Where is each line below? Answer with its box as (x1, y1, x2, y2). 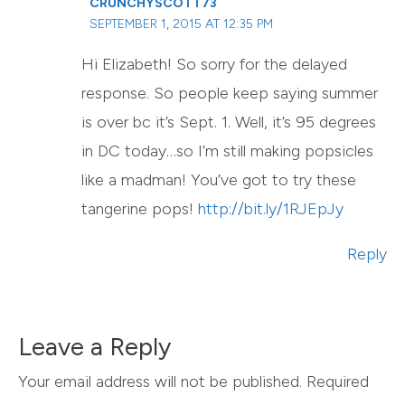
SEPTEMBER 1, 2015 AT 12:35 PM (89, 16, 274, 33)
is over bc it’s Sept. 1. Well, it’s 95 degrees (81, 112, 377, 133)
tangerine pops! (81, 199, 199, 220)
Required (306, 371, 369, 391)
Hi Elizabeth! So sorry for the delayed (81, 54, 348, 75)
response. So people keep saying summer (81, 83, 379, 104)
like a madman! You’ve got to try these (81, 170, 357, 191)
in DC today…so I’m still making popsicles (81, 141, 374, 162)
